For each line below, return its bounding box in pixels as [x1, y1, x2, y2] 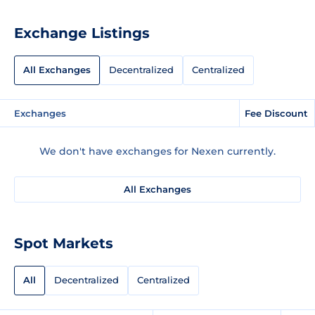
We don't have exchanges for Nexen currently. [39, 144, 276, 157]
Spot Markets [14, 234, 113, 252]
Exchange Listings [14, 24, 150, 41]
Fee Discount [245, 107, 308, 119]
